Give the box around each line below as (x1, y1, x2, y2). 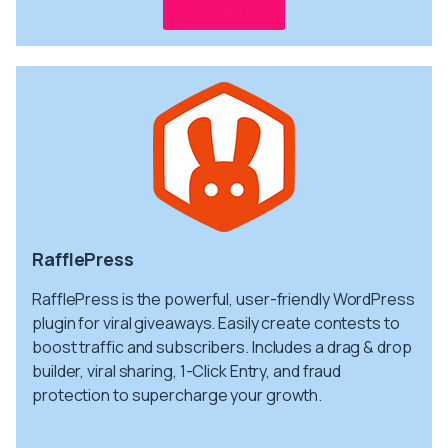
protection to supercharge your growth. (32, 383, 323, 406)
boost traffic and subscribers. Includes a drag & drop (32, 335, 412, 358)
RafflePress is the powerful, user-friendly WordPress (32, 287, 415, 310)
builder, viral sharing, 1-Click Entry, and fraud (32, 359, 342, 382)
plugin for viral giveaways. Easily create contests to (32, 311, 400, 334)
